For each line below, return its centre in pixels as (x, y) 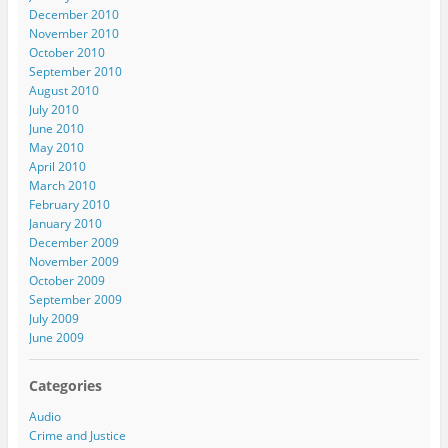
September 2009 (75, 300)
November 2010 (73, 34)
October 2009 (66, 281)
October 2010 (66, 53)
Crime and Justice (77, 436)
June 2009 (56, 338)
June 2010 (56, 129)
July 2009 (53, 319)
